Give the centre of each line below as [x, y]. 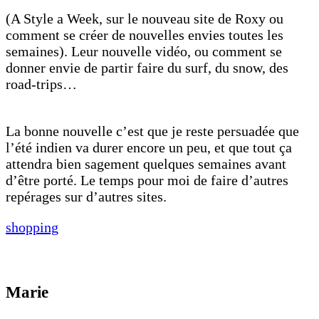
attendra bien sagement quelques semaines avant [146, 163]
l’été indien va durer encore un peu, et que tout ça [149, 147]
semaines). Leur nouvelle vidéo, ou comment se [144, 51]
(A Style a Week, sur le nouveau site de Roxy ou [145, 18]
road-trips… [41, 84]
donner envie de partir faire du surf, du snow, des [147, 67]
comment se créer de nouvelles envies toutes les [145, 35]
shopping [32, 227]
